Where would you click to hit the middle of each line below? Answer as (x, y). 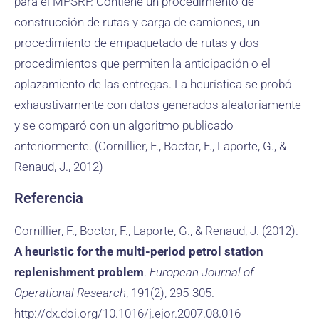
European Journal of (202, 272)
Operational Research (70, 293)
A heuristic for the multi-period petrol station (139, 251)
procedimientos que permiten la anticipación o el (142, 63)
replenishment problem (79, 272)
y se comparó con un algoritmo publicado (124, 125)
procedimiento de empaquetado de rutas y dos (137, 43)
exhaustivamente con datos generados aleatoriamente (158, 105)
